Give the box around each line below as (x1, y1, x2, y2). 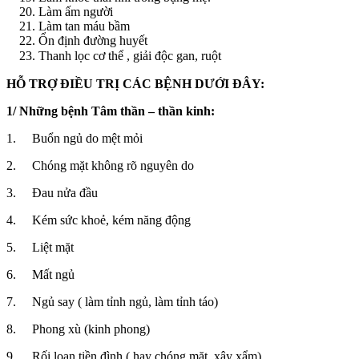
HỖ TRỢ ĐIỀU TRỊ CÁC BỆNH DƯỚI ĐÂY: (6, 77, 264, 91)
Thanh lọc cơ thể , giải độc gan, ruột (38, 49, 221, 63)
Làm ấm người (38, 5, 113, 19)
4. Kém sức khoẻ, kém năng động (6, 213, 191, 228)
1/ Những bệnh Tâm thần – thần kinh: (6, 104, 215, 119)
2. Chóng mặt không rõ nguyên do (6, 159, 194, 173)
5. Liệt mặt (6, 240, 74, 255)
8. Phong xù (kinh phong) (6, 322, 150, 337)
